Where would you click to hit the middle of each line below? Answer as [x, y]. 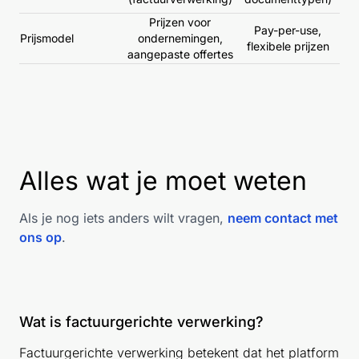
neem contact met [283, 218]
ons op [40, 237]
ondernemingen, [180, 38]
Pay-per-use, [288, 30]
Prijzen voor [180, 22]
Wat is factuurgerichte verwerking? [141, 321]
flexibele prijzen [288, 46]
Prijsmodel [47, 38]
